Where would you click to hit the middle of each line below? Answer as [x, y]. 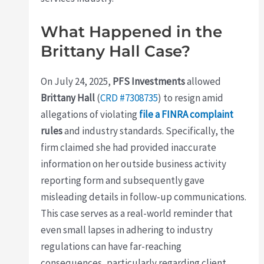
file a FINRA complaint [187, 114]
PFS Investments [149, 81]
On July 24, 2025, [77, 81]
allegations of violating [90, 114]
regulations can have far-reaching [111, 246]
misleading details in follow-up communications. [144, 197]
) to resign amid [191, 98]
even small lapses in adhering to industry [127, 230]
